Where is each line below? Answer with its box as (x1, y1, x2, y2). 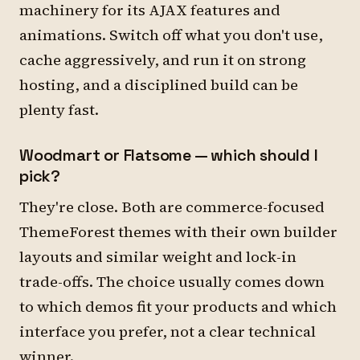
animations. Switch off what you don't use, (19, 25, 323, 45)
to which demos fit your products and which (19, 297, 337, 317)
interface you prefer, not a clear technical (19, 321, 316, 342)
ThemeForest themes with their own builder (19, 222, 337, 242)
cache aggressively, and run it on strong (19, 50, 306, 70)
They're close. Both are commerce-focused (19, 197, 325, 217)
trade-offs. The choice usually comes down (19, 272, 325, 292)
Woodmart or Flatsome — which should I (19, 145, 318, 166)
